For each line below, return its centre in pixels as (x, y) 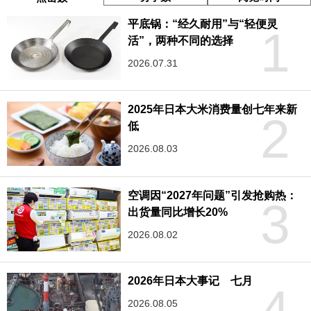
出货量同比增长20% (178, 212)
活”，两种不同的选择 (181, 40)
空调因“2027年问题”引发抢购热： (212, 195)
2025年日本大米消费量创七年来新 (213, 110)
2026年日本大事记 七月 (191, 281)
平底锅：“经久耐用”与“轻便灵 (203, 24)
